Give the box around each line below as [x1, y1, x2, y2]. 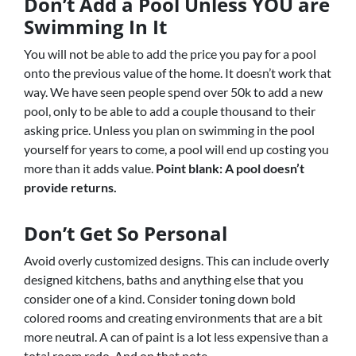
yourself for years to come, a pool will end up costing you [24, 141, 329, 157]
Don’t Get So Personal [24, 220, 227, 246]
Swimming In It [24, 14, 167, 40]
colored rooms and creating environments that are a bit [24, 310, 323, 325]
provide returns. [24, 180, 119, 195]
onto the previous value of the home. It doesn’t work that [24, 65, 331, 80]
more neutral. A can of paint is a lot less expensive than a [24, 329, 328, 344]
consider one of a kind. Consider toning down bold [24, 291, 296, 306]
